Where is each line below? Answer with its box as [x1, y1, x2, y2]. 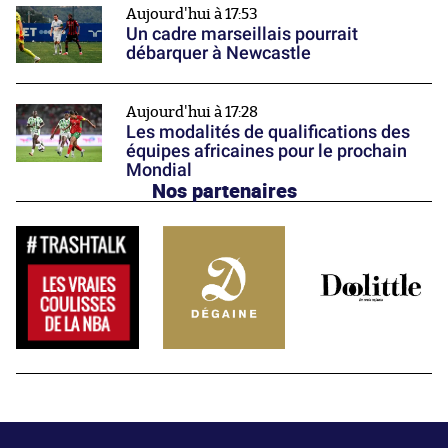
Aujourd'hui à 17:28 [126, 105, 258, 121]
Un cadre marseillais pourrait [126, 23, 358, 45]
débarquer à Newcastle [126, 42, 311, 64]
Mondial [126, 159, 192, 181]
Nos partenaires [151, 176, 297, 205]
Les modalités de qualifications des [126, 121, 410, 143]
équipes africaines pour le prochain [126, 140, 407, 162]
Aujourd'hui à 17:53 [126, 7, 258, 23]
